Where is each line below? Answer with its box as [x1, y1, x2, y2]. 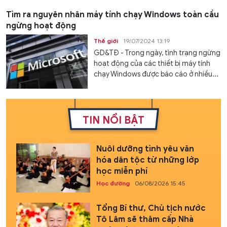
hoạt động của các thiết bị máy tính [94, 59, 211, 68]
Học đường [96, 179, 130, 187]
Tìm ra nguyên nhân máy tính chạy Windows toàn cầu [6, 9, 219, 20]
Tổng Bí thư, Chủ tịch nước [96, 203, 206, 214]
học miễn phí [96, 166, 147, 176]
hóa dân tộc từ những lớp [96, 155, 199, 165]
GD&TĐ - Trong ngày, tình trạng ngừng [94, 48, 221, 57]
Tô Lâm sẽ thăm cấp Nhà [96, 214, 194, 225]
